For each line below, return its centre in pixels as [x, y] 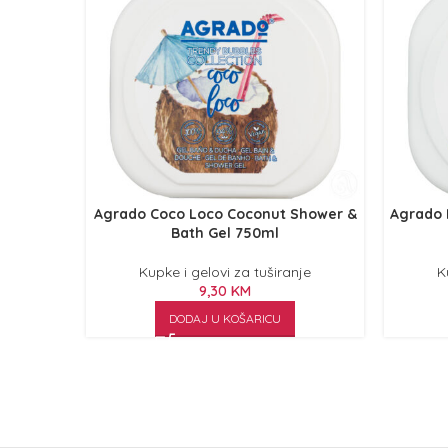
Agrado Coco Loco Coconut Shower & [225, 214]
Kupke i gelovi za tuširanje [225, 272]
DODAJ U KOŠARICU [225, 318]
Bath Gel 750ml [225, 233]
